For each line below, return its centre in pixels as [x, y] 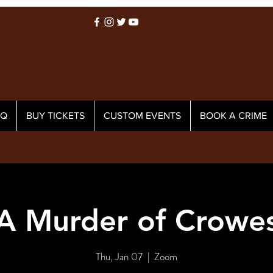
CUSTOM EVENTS [142, 115]
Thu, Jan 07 [119, 256]
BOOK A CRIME [233, 115]
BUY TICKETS [55, 115]
